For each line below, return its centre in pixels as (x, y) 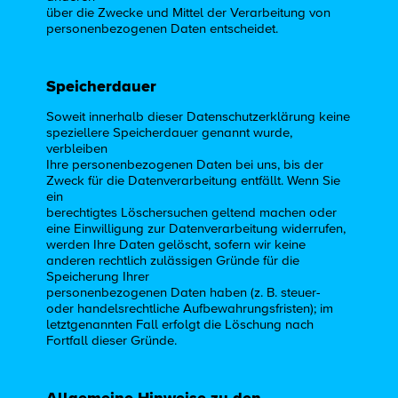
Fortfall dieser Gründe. (112, 341)
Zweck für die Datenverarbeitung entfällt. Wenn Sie (194, 181)
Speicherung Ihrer (98, 277)
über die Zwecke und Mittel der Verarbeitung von (189, 12)
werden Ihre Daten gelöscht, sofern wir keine (176, 245)
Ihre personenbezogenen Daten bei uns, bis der (185, 165)
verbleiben (77, 149)
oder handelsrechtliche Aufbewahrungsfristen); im (190, 309)
